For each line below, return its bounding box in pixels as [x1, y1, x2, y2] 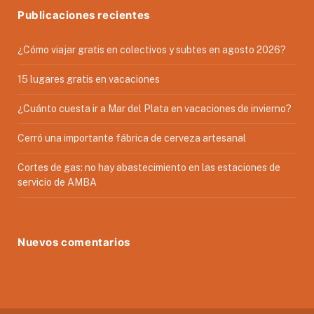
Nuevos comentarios [18, 235, 130, 249]
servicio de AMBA [18, 176, 97, 188]
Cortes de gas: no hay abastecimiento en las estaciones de [18, 161, 280, 173]
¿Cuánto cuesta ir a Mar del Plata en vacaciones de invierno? [18, 102, 292, 114]
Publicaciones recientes [18, 8, 150, 22]
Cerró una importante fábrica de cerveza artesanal [18, 132, 246, 144]
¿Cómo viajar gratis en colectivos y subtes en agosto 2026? [18, 43, 286, 55]
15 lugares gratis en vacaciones [18, 73, 160, 85]
